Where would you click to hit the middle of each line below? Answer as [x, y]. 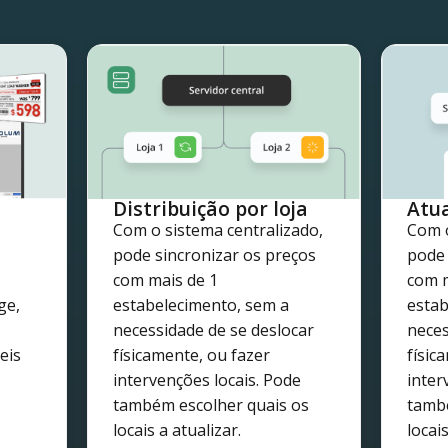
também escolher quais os [211, 405]
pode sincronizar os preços [215, 255]
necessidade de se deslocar [214, 330]
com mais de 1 [166, 280]
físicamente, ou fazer [192, 355]
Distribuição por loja [211, 209]
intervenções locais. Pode [207, 380]
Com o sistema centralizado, [218, 230]
